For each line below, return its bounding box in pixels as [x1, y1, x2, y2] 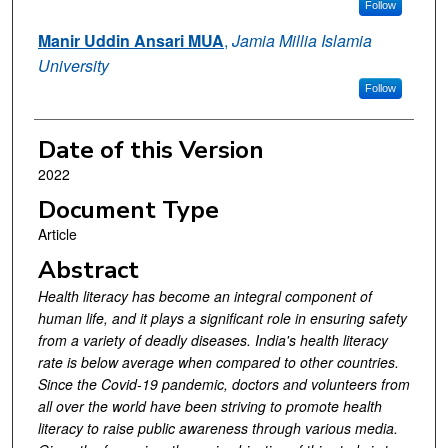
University [37, 54, 109, 78]
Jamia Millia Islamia [231, 29, 372, 53]
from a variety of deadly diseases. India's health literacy [37, 329, 388, 350]
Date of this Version [37, 134, 264, 167]
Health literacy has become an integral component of [37, 285, 372, 306]
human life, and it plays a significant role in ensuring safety [37, 307, 407, 328]
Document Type [37, 194, 219, 227]
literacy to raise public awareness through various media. [37, 417, 398, 438]
